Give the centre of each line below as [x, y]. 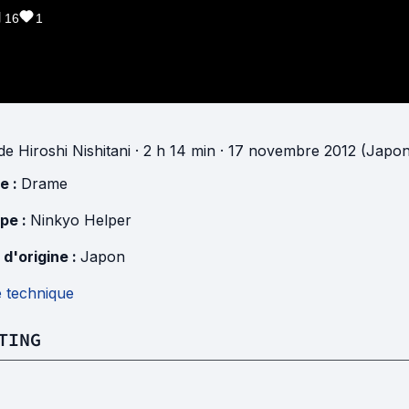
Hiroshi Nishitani [74, 150]
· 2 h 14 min [173, 150]
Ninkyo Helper [81, 220]
